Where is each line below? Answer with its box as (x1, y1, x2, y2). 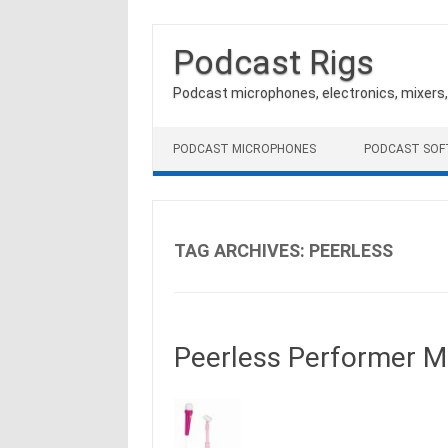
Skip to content (153, 126, 252, 142)
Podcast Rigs (173, 42, 374, 82)
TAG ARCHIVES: (173, 240, 309, 261)
